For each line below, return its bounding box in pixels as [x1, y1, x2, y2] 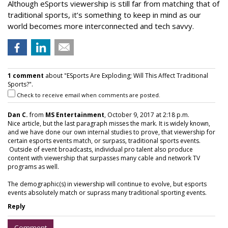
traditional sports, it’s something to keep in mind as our [8, 10, 201, 20]
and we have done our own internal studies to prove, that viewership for [8, 128, 215, 136]
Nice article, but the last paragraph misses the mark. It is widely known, [8, 119, 210, 128]
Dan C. [8, 110, 28, 119]
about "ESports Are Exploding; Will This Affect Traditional [44, 71, 208, 80]
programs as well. [8, 162, 59, 171]
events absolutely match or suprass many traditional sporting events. [8, 188, 207, 197]
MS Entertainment [45, 110, 104, 119]
